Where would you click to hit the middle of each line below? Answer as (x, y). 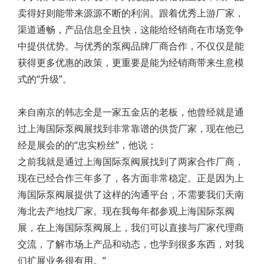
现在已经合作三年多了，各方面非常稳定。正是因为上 (131, 178)
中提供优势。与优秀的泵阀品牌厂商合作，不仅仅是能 (131, 46)
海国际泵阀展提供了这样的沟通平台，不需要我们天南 (131, 195)
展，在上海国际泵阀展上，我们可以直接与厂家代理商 (131, 228)
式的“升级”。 (45, 79)
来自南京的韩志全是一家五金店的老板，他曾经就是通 (131, 112)
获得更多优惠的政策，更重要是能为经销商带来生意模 (131, 63)
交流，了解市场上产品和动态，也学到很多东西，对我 (131, 244)
